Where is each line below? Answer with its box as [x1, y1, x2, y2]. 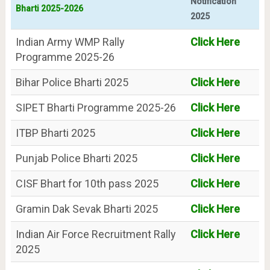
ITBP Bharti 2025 [15, 127, 95, 140]
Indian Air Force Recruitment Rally [15, 228, 176, 241]
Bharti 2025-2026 [15, 4, 83, 14]
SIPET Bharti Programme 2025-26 [15, 101, 176, 115]
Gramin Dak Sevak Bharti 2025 [15, 202, 158, 216]
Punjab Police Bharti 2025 [15, 152, 137, 165]
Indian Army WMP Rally [15, 36, 125, 49]
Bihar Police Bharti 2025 [15, 76, 128, 89]
